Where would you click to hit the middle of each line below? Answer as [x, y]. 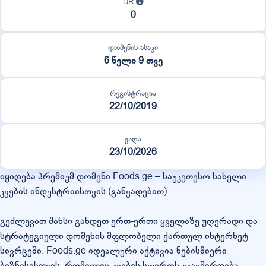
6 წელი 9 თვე [133, 60]
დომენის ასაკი [133, 47]
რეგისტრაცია [133, 93]
